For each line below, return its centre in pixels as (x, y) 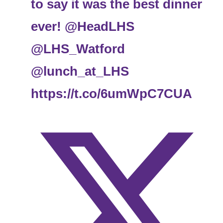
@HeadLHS (100, 27)
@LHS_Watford (78, 49)
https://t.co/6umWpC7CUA (112, 94)
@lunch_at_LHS (80, 71)
